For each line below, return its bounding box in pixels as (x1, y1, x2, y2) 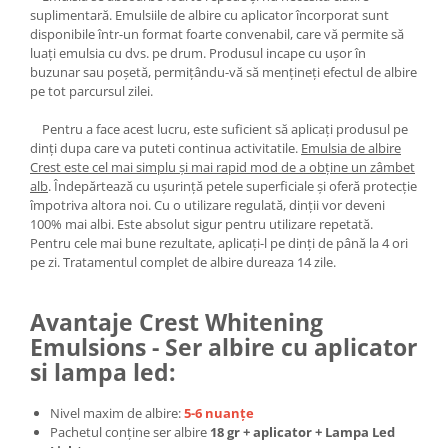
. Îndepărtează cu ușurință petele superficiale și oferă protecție (48, 177, 417, 195)
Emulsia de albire (301, 139, 401, 157)
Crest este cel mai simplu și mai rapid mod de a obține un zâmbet (30, 158, 415, 176)
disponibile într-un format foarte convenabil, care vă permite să (30, 25, 404, 43)
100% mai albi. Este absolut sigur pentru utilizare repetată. (30, 215, 373, 233)
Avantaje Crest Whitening (30, 306, 323, 338)
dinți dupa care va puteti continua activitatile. (30, 139, 301, 157)
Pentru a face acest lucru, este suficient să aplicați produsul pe (30, 120, 408, 138)
